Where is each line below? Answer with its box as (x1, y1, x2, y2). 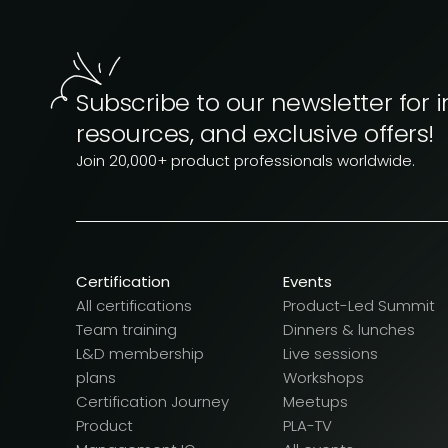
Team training (76, 319, 177, 341)
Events (283, 271, 332, 293)
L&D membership (76, 343, 204, 365)
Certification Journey (76, 391, 229, 413)
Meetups (283, 391, 348, 413)
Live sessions (283, 343, 378, 365)
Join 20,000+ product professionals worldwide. (76, 150, 415, 172)
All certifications (76, 295, 192, 317)
